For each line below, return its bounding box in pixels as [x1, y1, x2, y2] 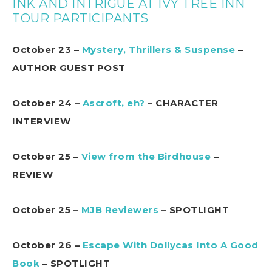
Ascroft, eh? [82, 97, 145, 109]
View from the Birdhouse [81, 151, 211, 163]
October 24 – [12, 97, 83, 109]
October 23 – [12, 44, 82, 56]
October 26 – [12, 239, 83, 251]
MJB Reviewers [81, 204, 158, 216]
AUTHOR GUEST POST [12, 62, 126, 74]
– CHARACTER [144, 97, 219, 109]
